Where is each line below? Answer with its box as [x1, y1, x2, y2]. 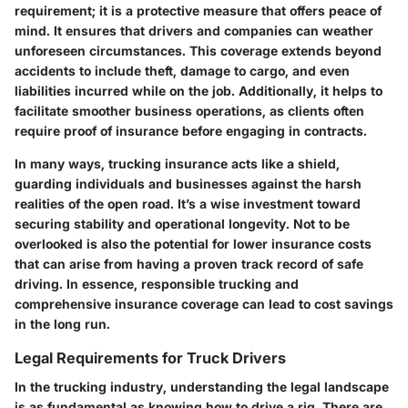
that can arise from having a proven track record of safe [15, 255, 363, 271]
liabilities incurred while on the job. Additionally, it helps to [15, 82, 382, 98]
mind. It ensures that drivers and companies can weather [15, 22, 373, 38]
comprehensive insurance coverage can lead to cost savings [15, 295, 393, 311]
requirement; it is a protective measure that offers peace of [15, 2, 382, 18]
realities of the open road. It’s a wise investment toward [15, 195, 361, 211]
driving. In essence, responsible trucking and [15, 275, 299, 291]
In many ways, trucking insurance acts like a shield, [15, 155, 340, 171]
